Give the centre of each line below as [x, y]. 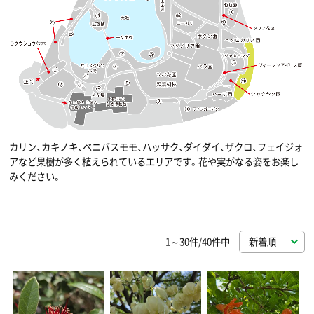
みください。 [36, 177]
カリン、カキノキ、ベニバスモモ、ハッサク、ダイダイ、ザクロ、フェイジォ [156, 147]
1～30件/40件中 [197, 242]
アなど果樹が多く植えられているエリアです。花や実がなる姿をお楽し [154, 162]
